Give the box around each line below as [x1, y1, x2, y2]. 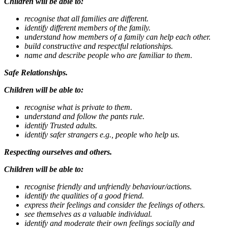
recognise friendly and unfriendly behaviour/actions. [24, 182, 192, 191]
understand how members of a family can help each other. [24, 32, 211, 41]
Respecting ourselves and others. [4, 147, 112, 156]
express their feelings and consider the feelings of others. [24, 200, 205, 209]
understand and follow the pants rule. [24, 111, 145, 121]
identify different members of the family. [24, 23, 151, 32]
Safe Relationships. [4, 68, 68, 77]
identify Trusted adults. [24, 121, 97, 130]
